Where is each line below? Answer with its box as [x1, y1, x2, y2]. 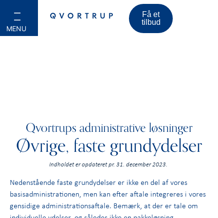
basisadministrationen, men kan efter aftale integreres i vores [10, 188, 206, 200]
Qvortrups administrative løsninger [25, 118, 193, 138]
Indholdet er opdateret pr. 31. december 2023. [49, 160, 169, 168]
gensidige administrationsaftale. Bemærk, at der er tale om [10, 200, 198, 211]
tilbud [141, 18, 161, 26]
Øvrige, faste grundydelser [16, 131, 202, 161]
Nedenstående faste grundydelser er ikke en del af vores [10, 177, 187, 188]
